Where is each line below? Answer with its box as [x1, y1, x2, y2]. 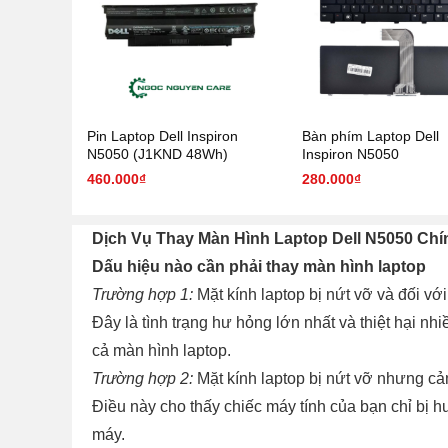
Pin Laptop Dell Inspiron [87, 127, 238, 144]
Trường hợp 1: [92, 285, 193, 303]
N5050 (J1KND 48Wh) [87, 145, 228, 162]
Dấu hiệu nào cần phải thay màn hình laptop [92, 257, 430, 275]
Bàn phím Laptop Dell [302, 127, 439, 144]
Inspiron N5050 [302, 145, 399, 162]
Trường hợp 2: [92, 369, 193, 387]
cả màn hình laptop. [92, 341, 231, 359]
